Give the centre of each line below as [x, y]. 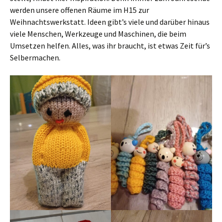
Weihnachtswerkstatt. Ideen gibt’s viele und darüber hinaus [110, 22]
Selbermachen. [35, 58]
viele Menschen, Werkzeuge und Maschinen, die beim [98, 34]
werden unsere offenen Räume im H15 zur [80, 10]
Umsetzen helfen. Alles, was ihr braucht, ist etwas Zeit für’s [110, 46]
